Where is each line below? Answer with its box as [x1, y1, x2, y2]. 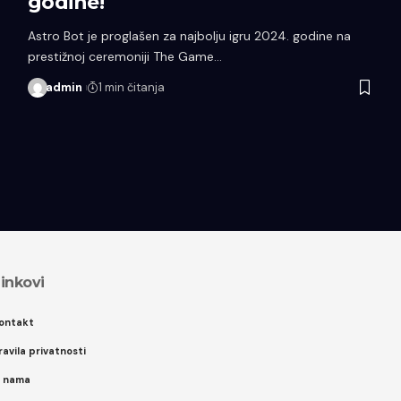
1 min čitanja [98, 79, 165, 95]
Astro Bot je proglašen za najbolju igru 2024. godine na [27, 27, 351, 44]
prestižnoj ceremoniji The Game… [27, 47, 222, 64]
